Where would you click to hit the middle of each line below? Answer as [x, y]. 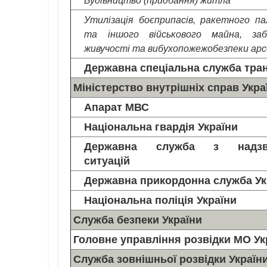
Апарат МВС [117, 107]
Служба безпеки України [138, 220]
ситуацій [107, 161]
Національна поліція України [161, 200]
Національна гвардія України [161, 127]
